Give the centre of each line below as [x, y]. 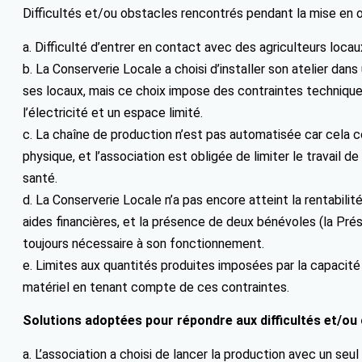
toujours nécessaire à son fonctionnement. [143, 244]
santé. [40, 179]
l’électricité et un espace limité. [113, 113]
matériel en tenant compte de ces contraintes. [156, 288]
